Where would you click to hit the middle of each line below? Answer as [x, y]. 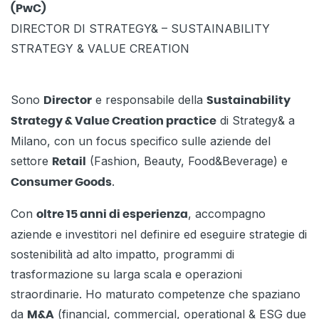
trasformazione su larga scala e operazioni [126, 274]
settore [31, 161]
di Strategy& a [256, 121]
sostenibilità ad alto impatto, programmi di [122, 255]
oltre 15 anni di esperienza [112, 215]
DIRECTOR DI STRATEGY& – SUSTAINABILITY [140, 29]
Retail [69, 162]
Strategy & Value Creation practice [114, 121]
